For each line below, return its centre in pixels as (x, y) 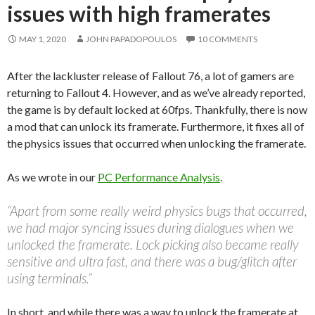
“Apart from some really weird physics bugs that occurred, (157, 210)
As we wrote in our (52, 176)
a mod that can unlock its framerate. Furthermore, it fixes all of (156, 126)
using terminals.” (50, 278)
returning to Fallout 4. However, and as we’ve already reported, (156, 92)
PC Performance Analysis (159, 176)
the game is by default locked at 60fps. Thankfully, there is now (157, 109)
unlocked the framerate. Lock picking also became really (153, 244)
